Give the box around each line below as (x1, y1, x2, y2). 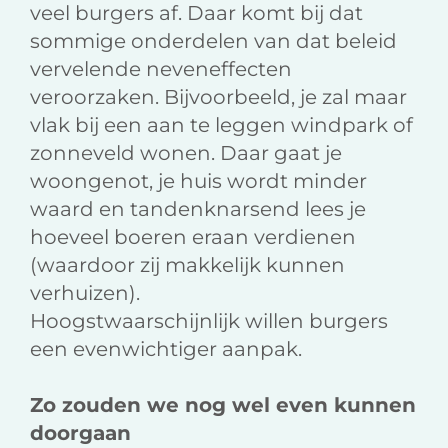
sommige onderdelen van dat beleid (30, 29, 397, 54)
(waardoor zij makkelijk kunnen (30, 253, 345, 278)
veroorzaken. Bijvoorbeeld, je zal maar (30, 85, 407, 110)
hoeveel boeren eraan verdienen (30, 225, 356, 250)
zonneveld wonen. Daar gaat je (30, 141, 342, 166)
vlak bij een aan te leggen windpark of (30, 113, 413, 138)
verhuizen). (30, 281, 140, 306)
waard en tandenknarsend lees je (30, 197, 366, 222)
